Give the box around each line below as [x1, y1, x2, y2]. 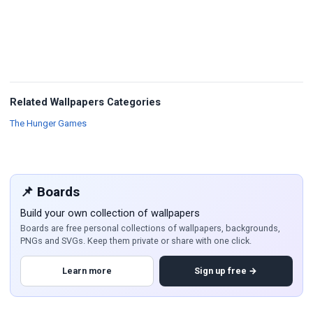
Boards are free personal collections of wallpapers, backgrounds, [20, 223, 280, 234]
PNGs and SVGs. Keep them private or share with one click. [20, 235, 252, 247]
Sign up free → [194, 265, 258, 277]
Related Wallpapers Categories [10, 96, 161, 109]
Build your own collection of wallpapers [20, 206, 200, 219]
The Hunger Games [10, 118, 87, 129]
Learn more [62, 265, 112, 277]
